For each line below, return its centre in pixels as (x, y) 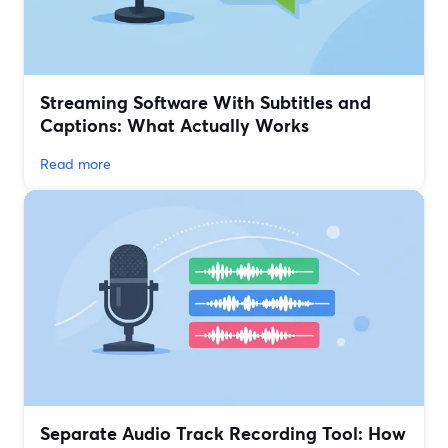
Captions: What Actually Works (174, 125)
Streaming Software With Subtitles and (205, 102)
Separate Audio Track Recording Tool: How (223, 433)
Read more (75, 164)
